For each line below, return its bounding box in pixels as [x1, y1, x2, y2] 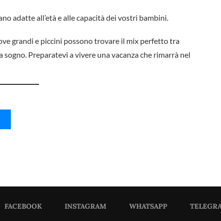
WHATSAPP [129, 201, 167, 211]
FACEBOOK [4, 201, 42, 211]
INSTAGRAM [64, 201, 107, 211]
